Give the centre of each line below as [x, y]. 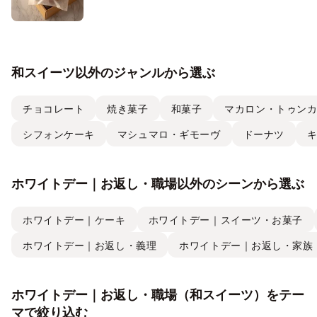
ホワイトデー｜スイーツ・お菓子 [226, 219]
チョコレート [54, 108]
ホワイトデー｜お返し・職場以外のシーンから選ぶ [158, 184]
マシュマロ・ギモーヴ [169, 134]
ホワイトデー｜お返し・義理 [90, 245]
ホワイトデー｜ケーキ [74, 219]
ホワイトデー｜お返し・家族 [246, 245]
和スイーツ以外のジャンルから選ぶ [113, 73]
